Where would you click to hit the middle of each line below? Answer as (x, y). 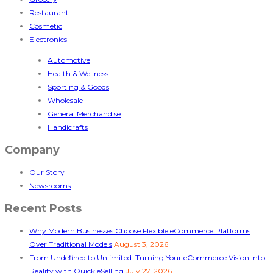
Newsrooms (50, 185)
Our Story (47, 172)
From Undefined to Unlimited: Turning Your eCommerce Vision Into (147, 257)
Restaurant (49, 12)
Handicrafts (68, 127)
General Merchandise (84, 113)
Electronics (48, 39)
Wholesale (65, 100)
